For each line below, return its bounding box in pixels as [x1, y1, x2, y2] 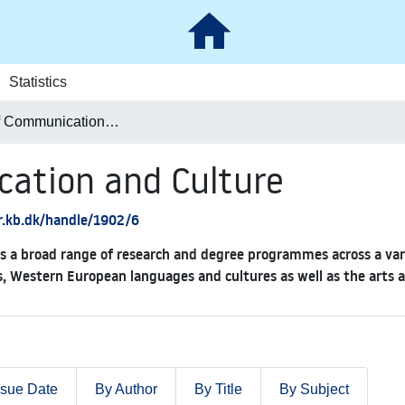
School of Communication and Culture [105, 114, 119, 129]
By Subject [279, 381, 349, 397]
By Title [194, 381, 242, 397]
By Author [95, 381, 157, 397]
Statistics [8, 74, 67, 89]
